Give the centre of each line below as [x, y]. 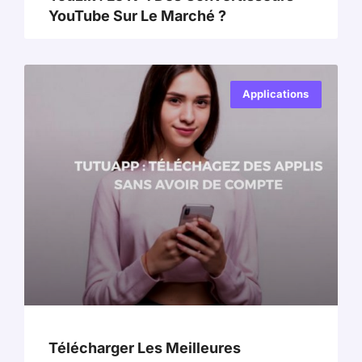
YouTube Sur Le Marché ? [137, 15]
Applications [276, 94]
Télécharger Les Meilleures [145, 348]
